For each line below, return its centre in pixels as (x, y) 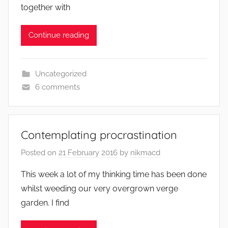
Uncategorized (61, 74)
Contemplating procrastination (99, 135)
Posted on (40, 153)
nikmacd (145, 153)
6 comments (57, 87)
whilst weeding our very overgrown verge (99, 189)
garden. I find (45, 203)
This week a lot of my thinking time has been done (114, 174)
